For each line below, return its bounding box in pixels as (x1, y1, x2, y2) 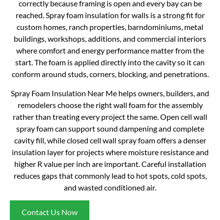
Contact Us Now (22, 207, 78, 217)
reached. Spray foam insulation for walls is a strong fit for (15, 10, 205, 20)
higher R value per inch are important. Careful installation (14, 159, 206, 168)
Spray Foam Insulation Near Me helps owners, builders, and (11, 88, 209, 98)
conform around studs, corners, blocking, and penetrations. (11, 69, 209, 79)
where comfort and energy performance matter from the (16, 46, 204, 55)
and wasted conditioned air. (64, 182, 156, 192)
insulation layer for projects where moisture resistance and (11, 147, 209, 157)
